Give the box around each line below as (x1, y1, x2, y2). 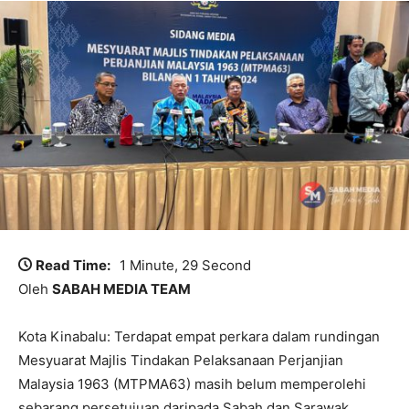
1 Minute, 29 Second (120, 257, 251, 275)
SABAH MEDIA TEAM (52, 280, 191, 299)
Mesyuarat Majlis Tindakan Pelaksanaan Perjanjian (18, 351, 343, 370)
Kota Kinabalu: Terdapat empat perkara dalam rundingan (18, 328, 380, 346)
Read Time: (36, 257, 110, 275)
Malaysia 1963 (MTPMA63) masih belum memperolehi (18, 375, 366, 393)
